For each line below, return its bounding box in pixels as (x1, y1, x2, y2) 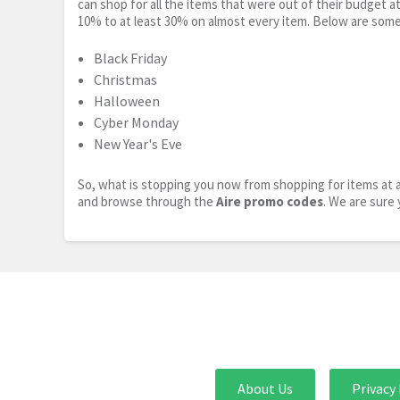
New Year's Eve (94, 135, 182, 154)
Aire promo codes (216, 193, 323, 211)
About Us (237, 379, 293, 398)
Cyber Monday (94, 113, 179, 132)
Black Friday (94, 49, 167, 68)
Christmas (94, 71, 157, 89)
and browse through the (78, 193, 216, 211)
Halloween (94, 92, 160, 111)
